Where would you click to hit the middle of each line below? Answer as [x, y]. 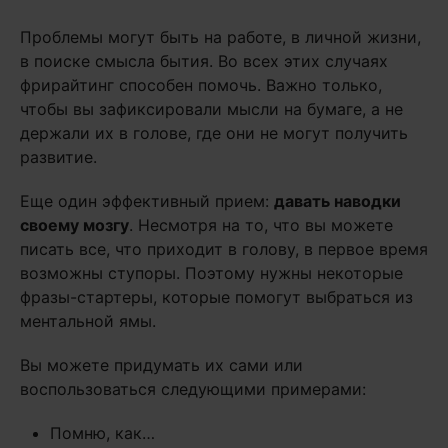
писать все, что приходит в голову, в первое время [224, 249]
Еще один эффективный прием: [147, 201]
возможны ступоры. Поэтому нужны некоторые [211, 273]
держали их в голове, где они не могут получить [214, 133]
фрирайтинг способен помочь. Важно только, [201, 85]
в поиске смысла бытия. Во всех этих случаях [204, 61]
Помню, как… [102, 433]
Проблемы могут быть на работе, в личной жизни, [220, 37]
